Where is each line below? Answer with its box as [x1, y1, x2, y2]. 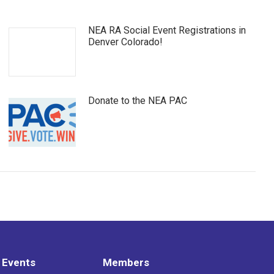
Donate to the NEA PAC [88, 94, 188, 106]
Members [103, 256, 150, 268]
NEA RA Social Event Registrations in [88, 24, 246, 36]
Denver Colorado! [88, 35, 163, 48]
